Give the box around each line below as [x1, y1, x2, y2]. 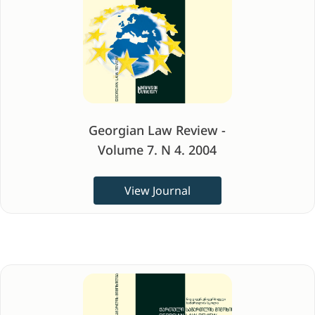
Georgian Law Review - [89, 122, 226, 139]
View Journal [124, 183, 191, 198]
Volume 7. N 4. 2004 [98, 141, 217, 158]
